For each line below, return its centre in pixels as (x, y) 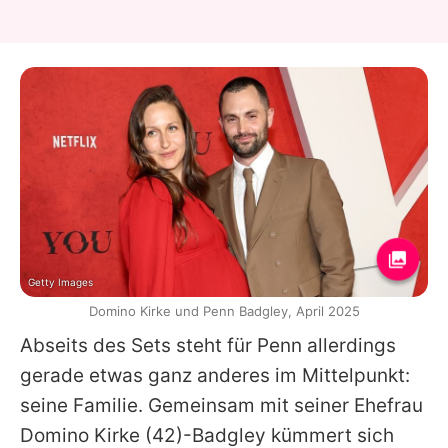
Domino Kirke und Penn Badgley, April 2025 (224, 310)
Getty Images (60, 281)
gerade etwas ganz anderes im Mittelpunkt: (215, 375)
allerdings (349, 345)
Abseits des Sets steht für (138, 345)
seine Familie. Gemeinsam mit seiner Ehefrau (221, 405)
